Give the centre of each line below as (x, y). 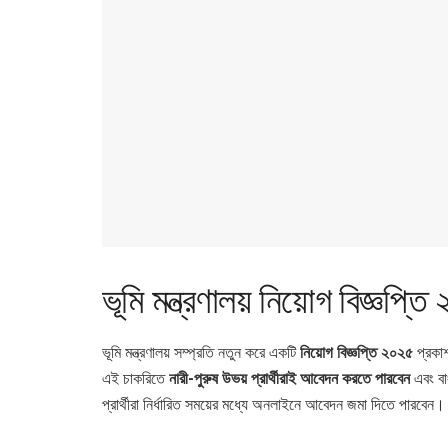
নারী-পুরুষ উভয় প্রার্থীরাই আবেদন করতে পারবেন (289, 379)
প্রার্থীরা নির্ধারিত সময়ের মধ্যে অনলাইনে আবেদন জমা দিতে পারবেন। (273, 405)
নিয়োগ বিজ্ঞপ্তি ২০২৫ (356, 353)
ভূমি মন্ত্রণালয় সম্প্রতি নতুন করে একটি (201, 353)
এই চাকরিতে (135, 379)
